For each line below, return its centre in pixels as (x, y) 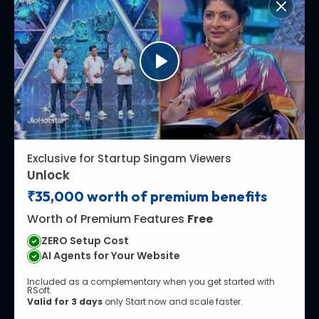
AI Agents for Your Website (111, 256)
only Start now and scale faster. (173, 302)
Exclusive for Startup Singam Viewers (129, 158)
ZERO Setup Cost (85, 241)
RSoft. (40, 290)
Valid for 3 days (65, 302)
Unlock (48, 175)
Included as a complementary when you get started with (151, 282)
